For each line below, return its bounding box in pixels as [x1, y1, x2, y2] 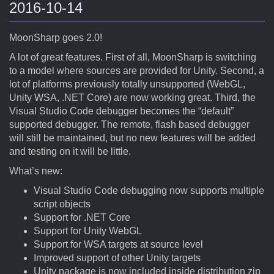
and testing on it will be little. [9, 146, 131, 157]
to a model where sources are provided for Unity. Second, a [9, 65, 264, 76]
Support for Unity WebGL [34, 226, 142, 236]
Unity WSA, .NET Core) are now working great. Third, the [9, 92, 256, 103]
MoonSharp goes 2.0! [9, 32, 102, 43]
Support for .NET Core [34, 212, 130, 223]
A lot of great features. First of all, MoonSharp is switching [9, 52, 256, 62]
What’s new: [9, 166, 62, 176]
